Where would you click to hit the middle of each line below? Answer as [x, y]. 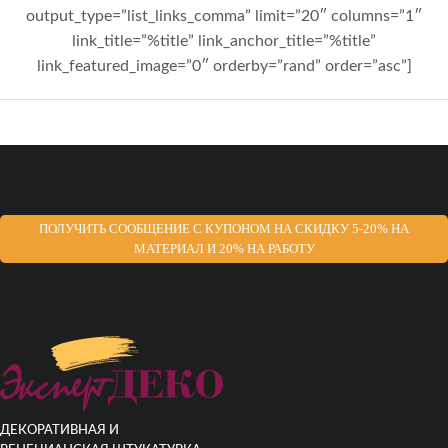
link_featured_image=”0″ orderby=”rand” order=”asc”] [224, 66]
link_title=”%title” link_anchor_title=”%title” [224, 41]
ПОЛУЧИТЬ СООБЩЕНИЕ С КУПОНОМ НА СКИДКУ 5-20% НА [224, 229]
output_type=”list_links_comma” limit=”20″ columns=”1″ [224, 16]
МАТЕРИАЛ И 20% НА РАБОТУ [224, 249]
